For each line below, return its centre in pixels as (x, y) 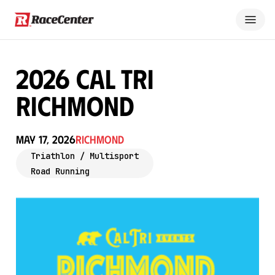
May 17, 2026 (46, 139)
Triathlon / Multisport (85, 156)
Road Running (60, 171)
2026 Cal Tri (85, 78)
